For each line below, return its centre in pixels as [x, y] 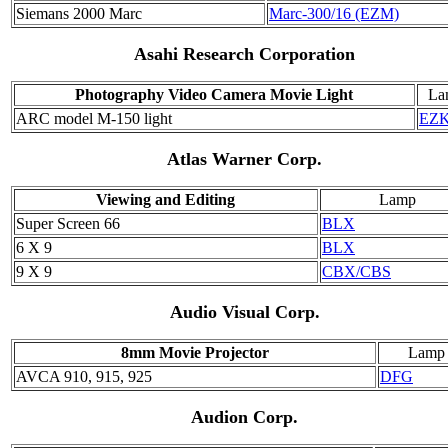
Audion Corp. [245, 416]
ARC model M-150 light [94, 118]
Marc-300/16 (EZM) [334, 13]
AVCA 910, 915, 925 [84, 376]
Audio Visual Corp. [245, 311]
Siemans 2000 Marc [79, 13]
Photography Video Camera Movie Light [214, 94]
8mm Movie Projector [195, 352]
